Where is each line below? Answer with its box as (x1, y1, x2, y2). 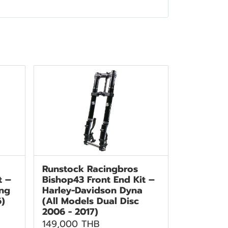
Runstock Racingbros (42, 161, 138, 176)
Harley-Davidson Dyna (42, 183, 142, 197)
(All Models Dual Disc (42, 193, 139, 208)
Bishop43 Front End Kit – (42, 172, 155, 187)
